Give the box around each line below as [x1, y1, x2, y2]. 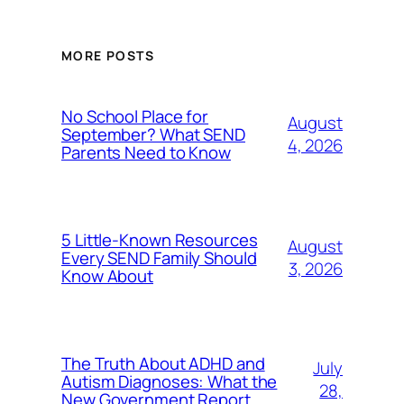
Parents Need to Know [61, 141, 231, 164]
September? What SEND [61, 123, 245, 146]
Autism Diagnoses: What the [61, 370, 278, 393]
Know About [61, 264, 154, 288]
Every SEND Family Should [61, 246, 257, 270]
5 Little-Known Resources [61, 228, 258, 252]
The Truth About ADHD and [61, 352, 265, 375]
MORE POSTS [61, 46, 154, 64]
